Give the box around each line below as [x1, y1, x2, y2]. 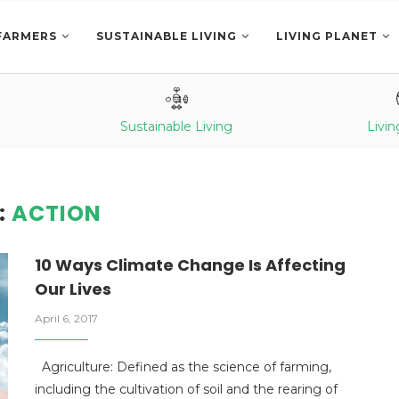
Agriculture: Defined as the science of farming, [35, 359, 331, 375]
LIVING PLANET [276, 29, 378, 43]
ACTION [11, 199, 102, 228]
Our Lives [35, 278, 111, 300]
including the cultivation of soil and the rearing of [35, 381, 338, 397]
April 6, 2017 [35, 312, 98, 325]
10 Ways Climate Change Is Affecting [35, 254, 346, 276]
